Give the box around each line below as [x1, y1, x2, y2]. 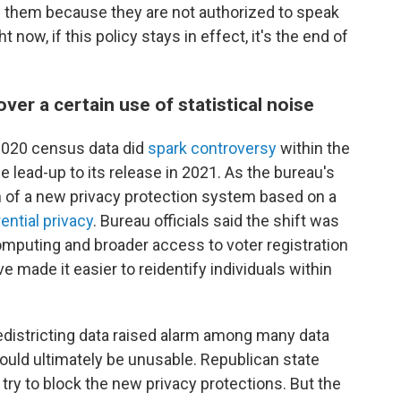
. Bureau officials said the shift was [93, 211, 339, 231]
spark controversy [148, 139, 277, 158]
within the [277, 139, 350, 158]
